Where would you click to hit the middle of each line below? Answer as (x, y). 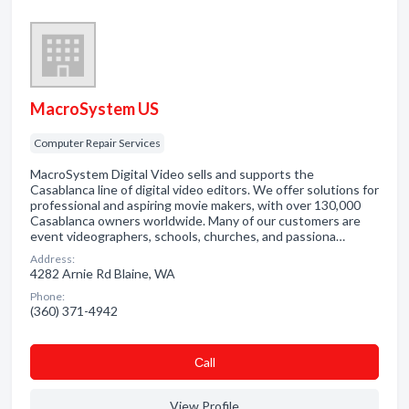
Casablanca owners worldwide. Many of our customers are (195, 220)
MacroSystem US (94, 109)
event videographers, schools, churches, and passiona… (188, 236)
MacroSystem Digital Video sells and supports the (172, 174)
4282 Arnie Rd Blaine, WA (103, 273)
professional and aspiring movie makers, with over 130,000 (195, 205)
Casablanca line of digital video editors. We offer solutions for (204, 189)
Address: (52, 259)
